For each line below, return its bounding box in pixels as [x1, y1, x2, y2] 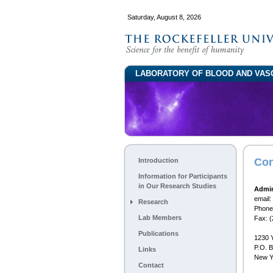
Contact [138, 261, 164, 269]
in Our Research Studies [138, 182, 216, 190]
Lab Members [138, 214, 182, 221]
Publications [138, 230, 179, 237]
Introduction [138, 157, 179, 164]
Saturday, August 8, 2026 [127, 13, 201, 21]
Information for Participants [138, 172, 227, 180]
